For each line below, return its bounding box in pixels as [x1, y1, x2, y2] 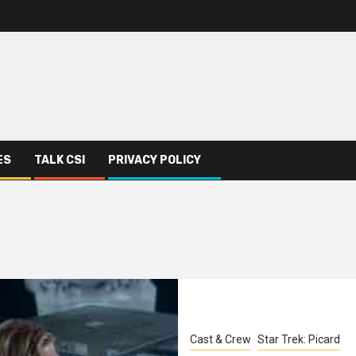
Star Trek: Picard [257, 333, 340, 346]
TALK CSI [34, 153, 85, 167]
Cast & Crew [190, 333, 251, 346]
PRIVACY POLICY [108, 153, 201, 167]
